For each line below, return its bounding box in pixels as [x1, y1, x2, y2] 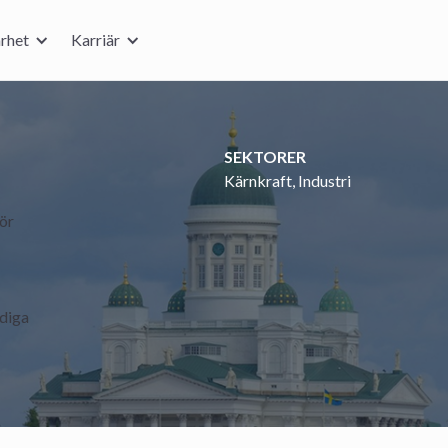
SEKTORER [224, 147, 306, 166]
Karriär [71, 30, 120, 49]
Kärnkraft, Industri [224, 171, 351, 190]
